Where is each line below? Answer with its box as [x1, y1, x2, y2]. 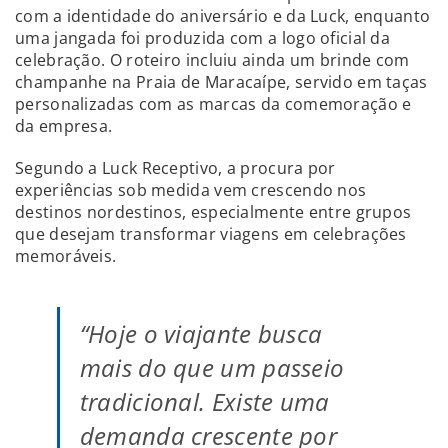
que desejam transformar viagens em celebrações [15, 223, 407, 246]
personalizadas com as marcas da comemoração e [15, 93, 412, 116]
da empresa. [15, 115, 113, 138]
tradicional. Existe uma [79, 385, 330, 419]
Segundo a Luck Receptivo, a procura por [15, 157, 336, 180]
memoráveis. [15, 245, 117, 268]
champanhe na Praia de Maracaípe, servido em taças [15, 71, 428, 94]
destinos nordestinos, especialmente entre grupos [15, 201, 412, 224]
